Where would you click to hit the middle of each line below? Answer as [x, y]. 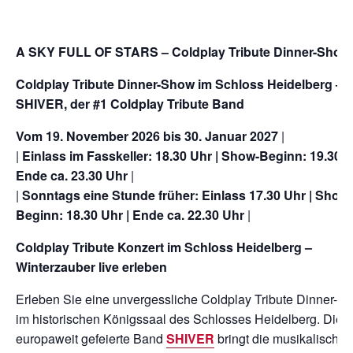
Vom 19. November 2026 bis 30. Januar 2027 [147, 136]
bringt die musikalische [280, 339]
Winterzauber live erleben [91, 267]
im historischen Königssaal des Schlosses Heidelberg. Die [179, 319]
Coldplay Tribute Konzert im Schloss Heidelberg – [164, 247]
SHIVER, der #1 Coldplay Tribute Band [130, 104]
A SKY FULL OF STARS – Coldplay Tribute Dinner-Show [183, 52]
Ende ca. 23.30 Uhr [72, 176]
